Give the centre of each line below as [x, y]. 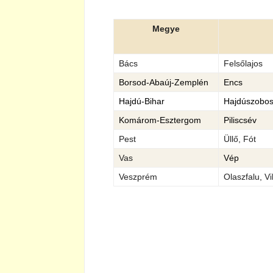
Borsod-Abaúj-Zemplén [164, 82]
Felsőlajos [243, 63]
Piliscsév [240, 120]
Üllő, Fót [240, 139]
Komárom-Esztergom [160, 120]
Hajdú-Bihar [142, 101]
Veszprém [138, 177]
